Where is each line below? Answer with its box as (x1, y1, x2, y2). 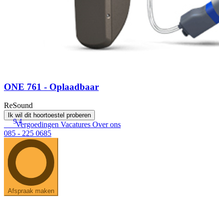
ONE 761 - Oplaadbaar (4, 81, 99, 92)
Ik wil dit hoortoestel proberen (8, 111, 91, 119)
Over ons (92, 120, 121, 129)
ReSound (4, 101, 33, 110)
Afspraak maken (8, 187, 54, 195)
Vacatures (61, 120, 92, 129)
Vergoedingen (16, 120, 61, 129)
